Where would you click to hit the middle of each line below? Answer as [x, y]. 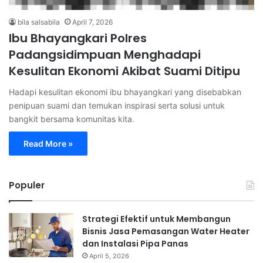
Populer [27, 185]
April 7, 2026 [92, 22]
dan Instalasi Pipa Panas [135, 243]
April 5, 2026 [109, 256]
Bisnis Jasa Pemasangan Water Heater [166, 231]
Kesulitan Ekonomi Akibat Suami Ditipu [124, 71]
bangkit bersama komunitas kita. [72, 119]
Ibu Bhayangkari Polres [78, 38]
